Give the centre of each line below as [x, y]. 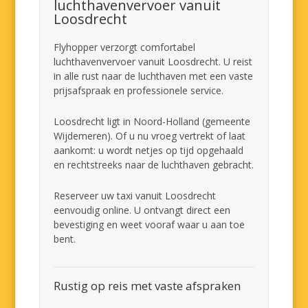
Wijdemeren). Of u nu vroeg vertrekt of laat [150, 136]
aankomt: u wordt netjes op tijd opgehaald [149, 150]
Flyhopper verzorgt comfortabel [125, 47]
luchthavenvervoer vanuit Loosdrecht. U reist [153, 62]
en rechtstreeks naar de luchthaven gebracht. [154, 165]
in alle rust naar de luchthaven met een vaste [154, 76]
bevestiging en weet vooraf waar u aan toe [150, 224]
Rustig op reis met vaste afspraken [147, 286]
